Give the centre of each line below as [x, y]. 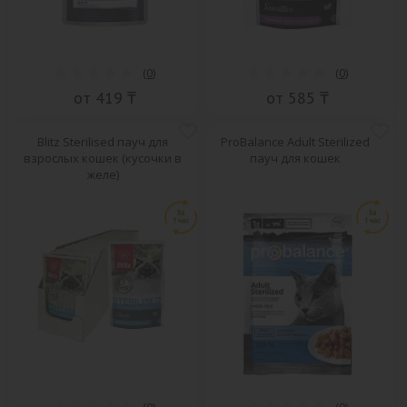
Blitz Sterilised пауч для [103, 142]
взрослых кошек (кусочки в [103, 159]
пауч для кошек [295, 159]
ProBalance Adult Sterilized [295, 142]
